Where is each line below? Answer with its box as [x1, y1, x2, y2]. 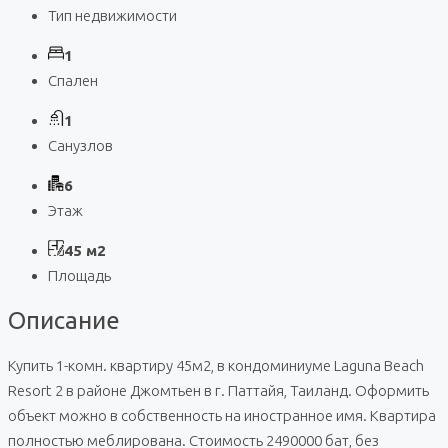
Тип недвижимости [48, 7, 177, 25]
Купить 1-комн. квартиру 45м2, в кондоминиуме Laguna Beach [8, 356, 424, 374]
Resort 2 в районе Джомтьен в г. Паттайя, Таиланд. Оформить [8, 381, 429, 399]
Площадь [48, 267, 111, 285]
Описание [8, 307, 120, 335]
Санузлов [48, 137, 113, 155]
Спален [48, 72, 98, 90]
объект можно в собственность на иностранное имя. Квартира [8, 406, 436, 424]
